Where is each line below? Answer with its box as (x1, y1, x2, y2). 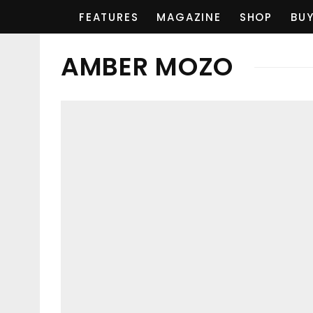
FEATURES (79, 9, 139, 24)
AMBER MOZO (61, 49, 234, 85)
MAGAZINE (156, 9, 221, 24)
